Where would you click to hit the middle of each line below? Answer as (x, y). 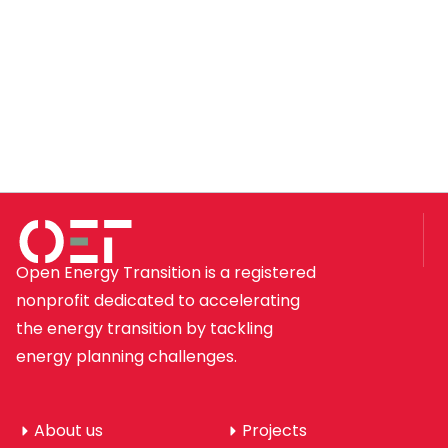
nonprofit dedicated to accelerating (158, 301)
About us (68, 431)
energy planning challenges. (126, 357)
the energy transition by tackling (144, 329)
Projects (274, 431)
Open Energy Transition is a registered (166, 273)
